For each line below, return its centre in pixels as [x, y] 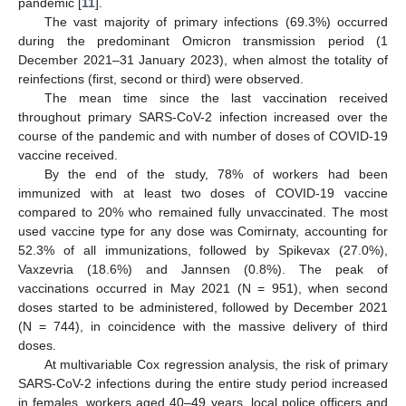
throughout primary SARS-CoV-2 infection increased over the [203, 116]
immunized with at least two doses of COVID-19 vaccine [203, 193]
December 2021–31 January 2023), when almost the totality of [203, 59]
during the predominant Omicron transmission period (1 [203, 40]
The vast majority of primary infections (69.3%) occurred [216, 21]
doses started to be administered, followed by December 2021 [203, 307]
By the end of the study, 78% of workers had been [216, 174]
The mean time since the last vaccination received [216, 97]
